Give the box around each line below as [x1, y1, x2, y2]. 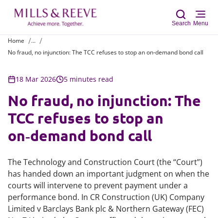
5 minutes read [64, 74, 113, 84]
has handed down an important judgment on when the [8, 168, 209, 179]
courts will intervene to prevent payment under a [8, 180, 188, 191]
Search [171, 20, 191, 27]
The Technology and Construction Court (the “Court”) [8, 157, 202, 167]
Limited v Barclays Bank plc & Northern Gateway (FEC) [8, 203, 204, 214]
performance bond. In [8, 192, 90, 202]
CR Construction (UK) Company [90, 192, 204, 202]
